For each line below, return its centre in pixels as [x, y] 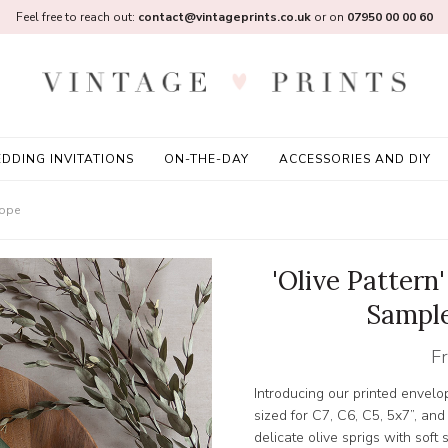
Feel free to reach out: [76, 17]
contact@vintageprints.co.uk [224, 17]
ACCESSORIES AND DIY [354, 159]
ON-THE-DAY [206, 159]
